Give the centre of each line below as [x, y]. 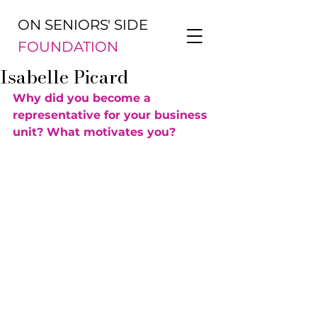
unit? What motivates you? [94, 132]
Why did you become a [83, 98]
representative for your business [112, 115]
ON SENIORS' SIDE [83, 25]
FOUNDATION [68, 47]
